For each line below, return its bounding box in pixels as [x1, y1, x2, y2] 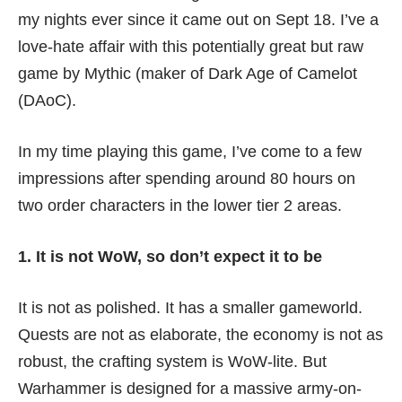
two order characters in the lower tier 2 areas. [18, 197, 342, 214]
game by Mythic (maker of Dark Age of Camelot [18, 65, 357, 83]
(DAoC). [18, 92, 76, 109]
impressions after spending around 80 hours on [18, 170, 355, 188]
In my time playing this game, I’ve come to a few [18, 143, 362, 161]
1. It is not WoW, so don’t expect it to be [18, 248, 322, 266]
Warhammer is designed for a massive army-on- [18, 380, 362, 398]
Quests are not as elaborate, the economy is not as [18, 326, 383, 344]
